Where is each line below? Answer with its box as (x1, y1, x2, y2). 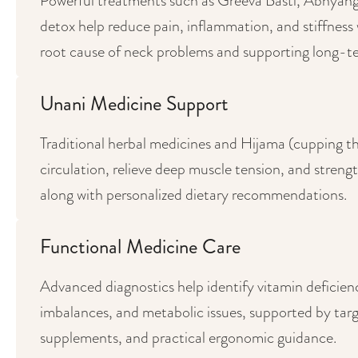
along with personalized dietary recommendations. (40, 183, 347, 205)
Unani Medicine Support (40, 89, 229, 117)
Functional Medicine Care (40, 233, 241, 261)
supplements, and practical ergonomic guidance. (40, 326, 336, 348)
